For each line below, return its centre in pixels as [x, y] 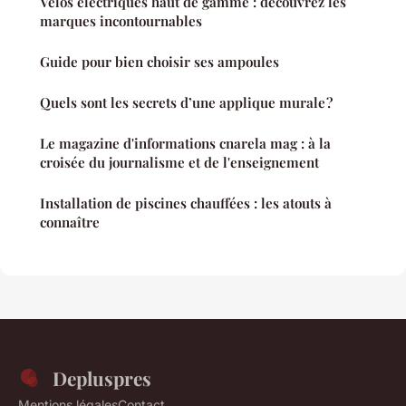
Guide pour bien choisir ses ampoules [159, 61]
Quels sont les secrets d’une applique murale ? [186, 102]
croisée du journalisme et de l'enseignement [179, 162]
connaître [70, 222]
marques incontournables [121, 20]
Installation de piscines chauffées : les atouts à [186, 203]
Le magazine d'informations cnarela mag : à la [185, 143]
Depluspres [102, 377]
